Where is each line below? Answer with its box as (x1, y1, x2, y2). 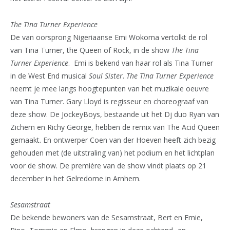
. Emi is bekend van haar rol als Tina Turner (68, 57, 213, 68)
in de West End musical (10, 70, 89, 81)
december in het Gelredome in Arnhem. (10, 173, 141, 183)
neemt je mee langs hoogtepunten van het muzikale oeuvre (10, 83, 209, 93)
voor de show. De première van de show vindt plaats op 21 (10, 160, 206, 170)
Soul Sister (89, 70, 123, 81)
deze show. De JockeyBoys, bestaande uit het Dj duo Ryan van (10, 109, 219, 119)
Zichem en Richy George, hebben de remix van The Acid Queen (10, 122, 220, 132)
